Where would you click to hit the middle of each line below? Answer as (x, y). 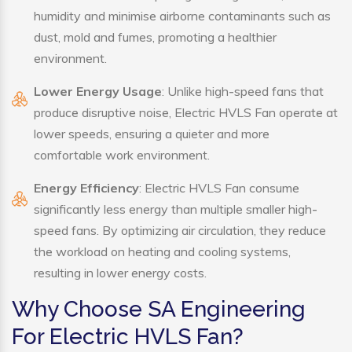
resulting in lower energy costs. (120, 273)
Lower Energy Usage (98, 92)
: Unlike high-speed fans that (243, 92)
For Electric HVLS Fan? (128, 337)
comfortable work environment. (122, 155)
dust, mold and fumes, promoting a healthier (155, 37)
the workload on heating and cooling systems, (162, 252)
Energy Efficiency (86, 188)
